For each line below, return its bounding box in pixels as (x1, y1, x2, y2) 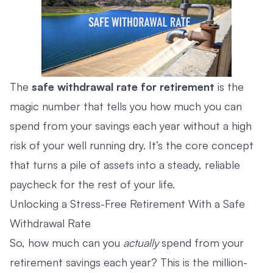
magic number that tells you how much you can (10, 99, 242, 113)
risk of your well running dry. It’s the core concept (10, 138, 253, 152)
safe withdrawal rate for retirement (32, 79, 214, 93)
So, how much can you (10, 235, 123, 249)
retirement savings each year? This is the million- (10, 255, 247, 269)
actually (123, 235, 158, 249)
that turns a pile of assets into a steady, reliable (10, 157, 240, 171)
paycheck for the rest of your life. (10, 177, 175, 191)
